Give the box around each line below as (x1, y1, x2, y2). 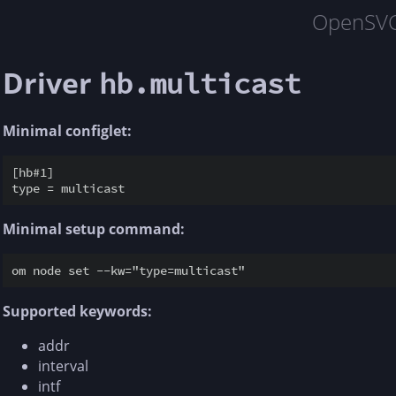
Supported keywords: (3, 301, 152, 321)
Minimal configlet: (3, 120, 132, 141)
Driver (3, 64, 99, 103)
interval (38, 355, 88, 376)
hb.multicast (99, 66, 301, 103)
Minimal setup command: (3, 218, 185, 239)
